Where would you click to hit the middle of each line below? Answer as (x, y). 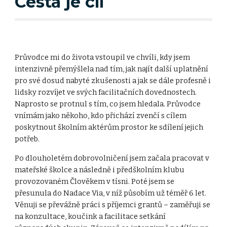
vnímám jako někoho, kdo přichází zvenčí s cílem (101, 115)
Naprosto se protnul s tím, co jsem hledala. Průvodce (108, 104)
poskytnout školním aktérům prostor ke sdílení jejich (109, 127)
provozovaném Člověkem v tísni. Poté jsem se (95, 181)
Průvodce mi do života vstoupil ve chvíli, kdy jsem (103, 57)
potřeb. (28, 139)
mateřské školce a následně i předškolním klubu (100, 169)
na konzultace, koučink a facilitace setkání (90, 216)
